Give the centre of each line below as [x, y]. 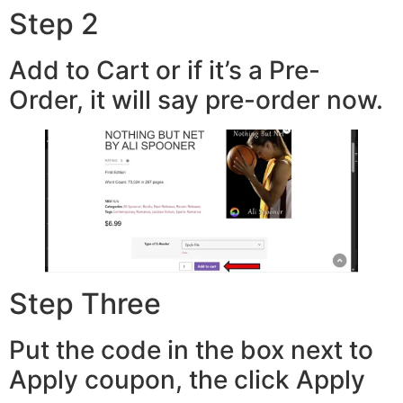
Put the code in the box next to [191, 349]
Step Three [85, 303]
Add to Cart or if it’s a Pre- [165, 70]
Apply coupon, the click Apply [187, 379]
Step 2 [54, 23]
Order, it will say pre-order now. [196, 99]
